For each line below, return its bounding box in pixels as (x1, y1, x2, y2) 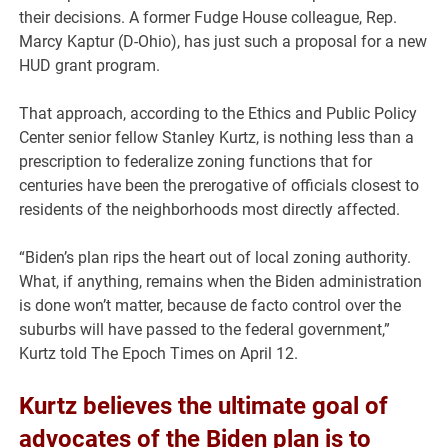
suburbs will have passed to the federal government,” (19, 320, 391, 340)
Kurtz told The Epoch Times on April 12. (19, 344, 299, 364)
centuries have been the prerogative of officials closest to (19, 176, 420, 196)
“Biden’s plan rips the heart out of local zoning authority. (19, 248, 412, 268)
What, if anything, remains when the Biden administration (19, 272, 423, 292)
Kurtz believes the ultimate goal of (19, 392, 389, 421)
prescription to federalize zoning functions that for (19, 152, 373, 172)
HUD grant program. (19, 56, 161, 76)
